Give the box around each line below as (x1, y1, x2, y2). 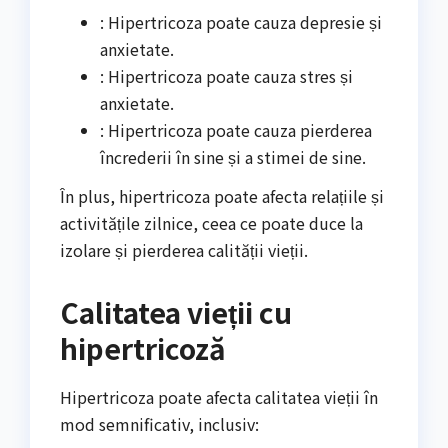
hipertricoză (60, 328, 226, 369)
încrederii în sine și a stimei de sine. (100, 144, 366, 169)
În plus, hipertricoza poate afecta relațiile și (60, 184, 384, 209)
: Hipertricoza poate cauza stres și (100, 63, 353, 88)
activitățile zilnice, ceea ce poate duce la (60, 211, 363, 236)
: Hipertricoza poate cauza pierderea (100, 117, 372, 142)
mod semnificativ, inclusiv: (60, 412, 259, 437)
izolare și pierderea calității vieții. (60, 238, 308, 263)
